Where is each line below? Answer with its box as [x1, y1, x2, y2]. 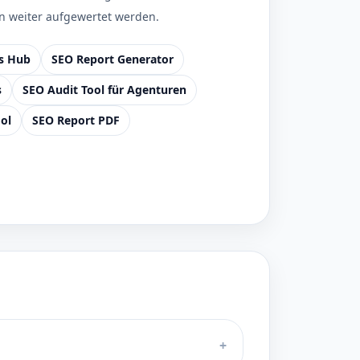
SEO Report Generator [51, 51, 174, 67]
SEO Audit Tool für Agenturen [22, 82, 186, 97]
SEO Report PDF [32, 112, 120, 128]
